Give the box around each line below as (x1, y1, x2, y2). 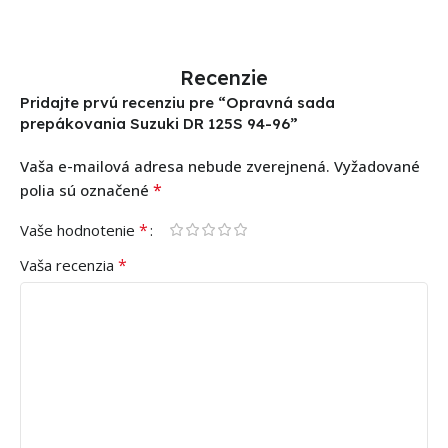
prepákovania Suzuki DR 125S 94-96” (20, 113, 298, 133)
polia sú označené (20, 179, 153, 200)
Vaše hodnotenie (20, 219, 139, 240)
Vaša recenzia (20, 254, 118, 275)
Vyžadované (334, 155, 420, 176)
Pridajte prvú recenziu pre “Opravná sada (20, 92, 335, 112)
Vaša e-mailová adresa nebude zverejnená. (20, 155, 330, 176)
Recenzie (180, 64, 268, 90)
